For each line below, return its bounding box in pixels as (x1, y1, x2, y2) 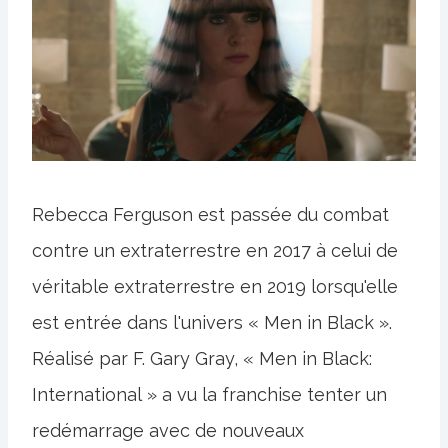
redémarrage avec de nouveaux (32, 419, 304, 441)
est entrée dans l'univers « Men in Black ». (32, 311, 392, 333)
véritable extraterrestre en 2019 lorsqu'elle (32, 275, 398, 297)
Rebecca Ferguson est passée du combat (32, 203, 389, 225)
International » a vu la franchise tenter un (32, 383, 387, 405)
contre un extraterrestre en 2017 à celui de (32, 239, 398, 261)
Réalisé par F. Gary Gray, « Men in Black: (32, 347, 372, 369)
